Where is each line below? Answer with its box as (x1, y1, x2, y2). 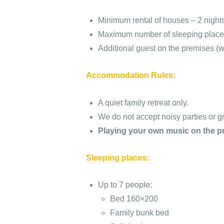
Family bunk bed (110, 208, 169, 217)
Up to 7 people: (98, 180, 152, 189)
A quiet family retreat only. (98, 98, 188, 107)
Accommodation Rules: (86, 71, 175, 80)
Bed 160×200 (110, 194, 158, 203)
